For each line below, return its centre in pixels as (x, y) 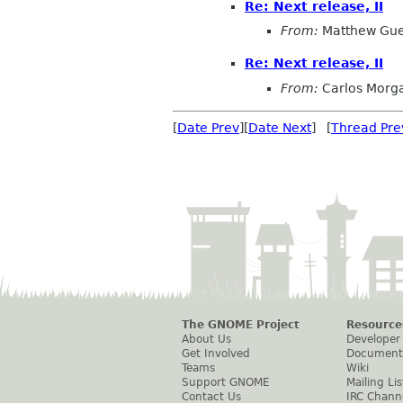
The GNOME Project (241, 324)
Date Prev (208, 127)
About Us (206, 339)
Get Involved (216, 353)
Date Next (280, 127)
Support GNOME (226, 382)
